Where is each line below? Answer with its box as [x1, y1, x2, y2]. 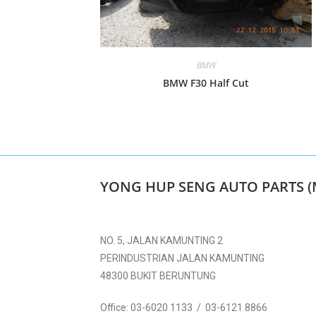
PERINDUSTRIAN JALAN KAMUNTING [100, 253, 265, 264]
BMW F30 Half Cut [163, 76, 249, 90]
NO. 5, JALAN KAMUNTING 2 [100, 235, 223, 246]
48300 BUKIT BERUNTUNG [100, 270, 216, 281]
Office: [100, 302, 130, 313]
